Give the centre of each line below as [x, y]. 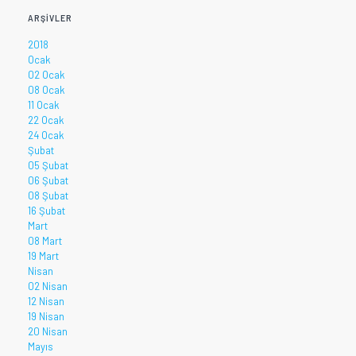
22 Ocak [46, 120]
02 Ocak [46, 74]
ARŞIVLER [50, 18]
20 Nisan [48, 331]
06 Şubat [48, 180]
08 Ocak [46, 89]
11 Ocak [44, 104]
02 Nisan [48, 286]
